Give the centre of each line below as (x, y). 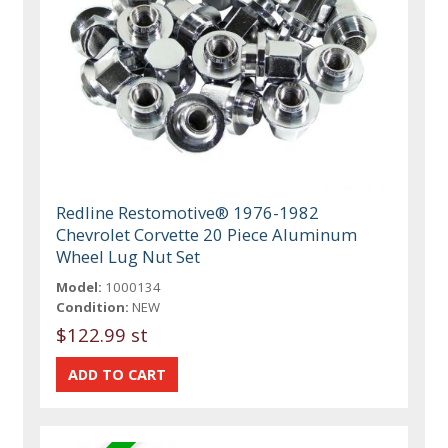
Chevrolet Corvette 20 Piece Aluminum (207, 235)
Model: (79, 287)
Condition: (93, 307)
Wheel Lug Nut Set (128, 257)
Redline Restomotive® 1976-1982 (188, 213)
